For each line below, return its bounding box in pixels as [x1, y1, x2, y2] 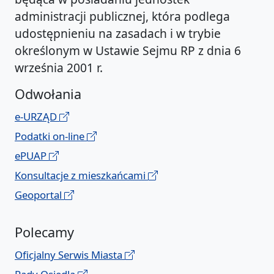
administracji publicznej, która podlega [15, 8, 230, 25]
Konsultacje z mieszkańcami [15, 168, 148, 183]
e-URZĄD [15, 109, 59, 124]
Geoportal [15, 188, 64, 202]
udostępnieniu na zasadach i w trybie [15, 25, 221, 42]
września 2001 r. [15, 59, 103, 76]
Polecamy [15, 223, 74, 242]
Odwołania [15, 85, 81, 103]
